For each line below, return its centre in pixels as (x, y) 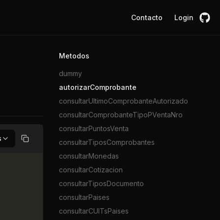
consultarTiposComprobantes (107, 142)
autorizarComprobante (98, 87)
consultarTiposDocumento (101, 183)
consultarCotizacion (91, 170)
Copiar (36, 142)
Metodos (74, 56)
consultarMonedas (89, 156)
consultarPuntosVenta (94, 128)
